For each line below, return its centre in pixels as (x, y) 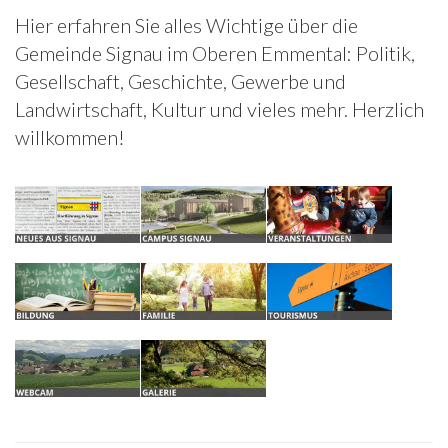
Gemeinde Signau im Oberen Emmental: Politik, (215, 53)
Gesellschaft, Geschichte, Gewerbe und (180, 81)
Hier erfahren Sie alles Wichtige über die (186, 25)
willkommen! (70, 137)
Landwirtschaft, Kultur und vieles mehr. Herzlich (219, 109)
